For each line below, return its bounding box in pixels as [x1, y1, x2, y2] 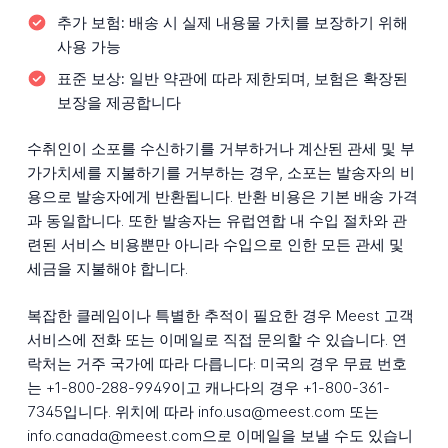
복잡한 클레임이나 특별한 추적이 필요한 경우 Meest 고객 [26, 306, 414, 326]
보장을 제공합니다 [56, 92, 181, 112]
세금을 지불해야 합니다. [26, 259, 188, 279]
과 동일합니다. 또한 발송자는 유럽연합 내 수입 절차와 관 [26, 211, 407, 231]
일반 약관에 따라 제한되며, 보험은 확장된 [124, 68, 408, 88]
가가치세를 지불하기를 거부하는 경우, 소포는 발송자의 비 [26, 163, 415, 183]
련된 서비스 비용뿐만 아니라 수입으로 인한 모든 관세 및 [26, 235, 404, 255]
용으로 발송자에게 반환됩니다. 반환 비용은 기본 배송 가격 [26, 187, 418, 207]
